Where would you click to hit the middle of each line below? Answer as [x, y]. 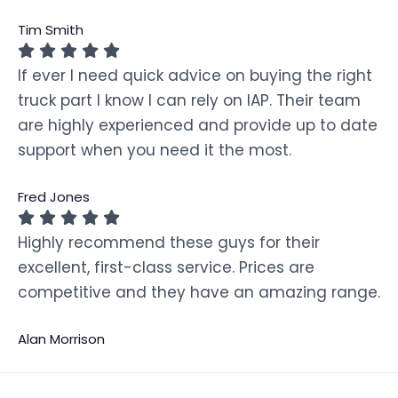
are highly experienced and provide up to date [198, 126]
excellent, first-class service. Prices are [166, 267]
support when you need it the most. [155, 151]
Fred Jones [54, 196]
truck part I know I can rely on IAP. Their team [189, 101]
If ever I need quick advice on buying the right [195, 76]
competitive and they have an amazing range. [199, 292]
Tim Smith [51, 30]
